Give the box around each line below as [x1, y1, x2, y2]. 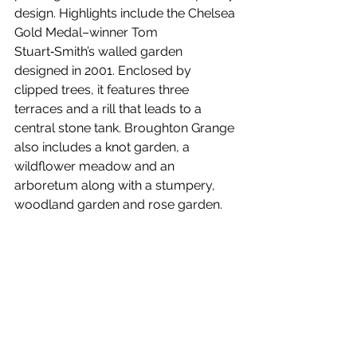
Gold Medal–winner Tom [14, 24, 161, 40]
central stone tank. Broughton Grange [14, 120, 237, 135]
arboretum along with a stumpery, [14, 177, 218, 193]
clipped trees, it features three [14, 81, 192, 97]
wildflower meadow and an [14, 158, 178, 174]
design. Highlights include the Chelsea [14, 5, 238, 21]
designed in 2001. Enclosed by [14, 62, 194, 78]
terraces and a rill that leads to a [14, 100, 205, 116]
